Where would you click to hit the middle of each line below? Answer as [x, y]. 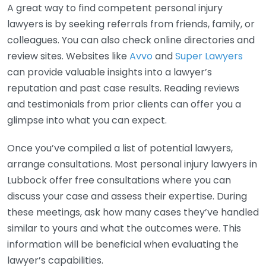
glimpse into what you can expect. [87, 120]
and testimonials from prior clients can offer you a [124, 104]
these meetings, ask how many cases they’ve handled [133, 212]
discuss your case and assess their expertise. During [127, 196]
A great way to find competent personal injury [115, 8]
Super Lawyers [209, 56]
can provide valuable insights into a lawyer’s [110, 72]
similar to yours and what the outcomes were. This [124, 228]
